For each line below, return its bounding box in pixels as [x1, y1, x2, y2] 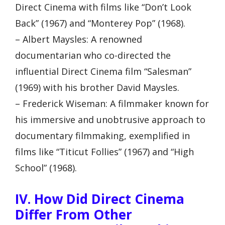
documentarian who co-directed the [15, 49, 171, 62]
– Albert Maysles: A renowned [15, 33, 142, 46]
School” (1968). [15, 162, 77, 174]
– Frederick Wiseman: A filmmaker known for [15, 97, 209, 110]
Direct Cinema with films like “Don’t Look [15, 1, 191, 14]
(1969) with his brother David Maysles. [15, 81, 179, 94]
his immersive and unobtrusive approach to [15, 114, 205, 126]
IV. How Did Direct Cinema [15, 189, 184, 208]
